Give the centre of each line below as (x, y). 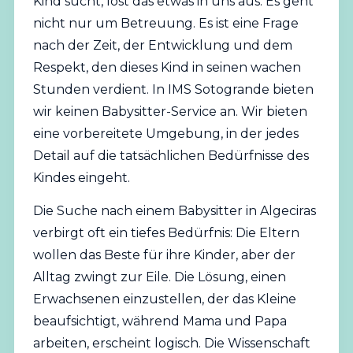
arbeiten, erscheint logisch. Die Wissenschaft (171, 344)
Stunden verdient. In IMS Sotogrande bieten (173, 89)
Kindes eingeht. (81, 178)
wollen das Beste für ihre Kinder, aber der (164, 255)
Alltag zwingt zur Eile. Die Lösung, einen (159, 277)
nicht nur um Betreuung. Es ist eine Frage (165, 23)
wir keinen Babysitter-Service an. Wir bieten (170, 111)
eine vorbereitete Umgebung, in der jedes (165, 134)
